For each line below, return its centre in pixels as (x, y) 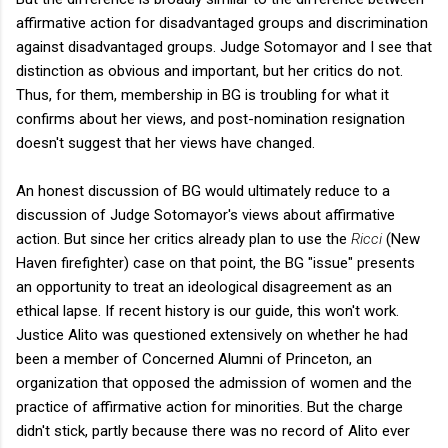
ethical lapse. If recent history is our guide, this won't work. (207, 310)
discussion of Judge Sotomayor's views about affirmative (205, 214)
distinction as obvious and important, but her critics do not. (209, 70)
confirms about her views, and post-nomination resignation (210, 118)
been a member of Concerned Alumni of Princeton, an (194, 358)
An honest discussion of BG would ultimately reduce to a (203, 190)
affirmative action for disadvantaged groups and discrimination (222, 22)
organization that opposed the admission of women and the (214, 382)
